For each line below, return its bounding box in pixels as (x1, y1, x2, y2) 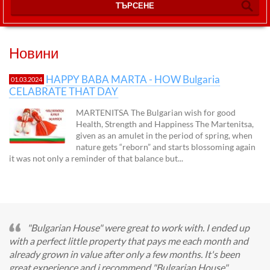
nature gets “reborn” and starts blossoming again (76, 141, 256, 152)
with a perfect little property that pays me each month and (9, 234, 248, 246)
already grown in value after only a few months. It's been (9, 248, 240, 260)
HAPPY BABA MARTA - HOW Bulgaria (46, 72, 220, 86)
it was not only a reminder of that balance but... (9, 152, 183, 163)
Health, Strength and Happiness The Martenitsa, (76, 118, 254, 129)
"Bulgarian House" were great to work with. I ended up (27, 221, 250, 233)
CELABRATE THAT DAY (9, 84, 118, 98)
